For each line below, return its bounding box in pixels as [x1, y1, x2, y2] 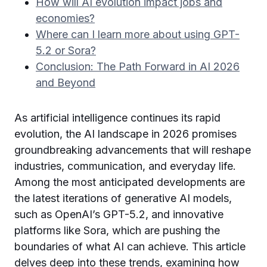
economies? [36, 12, 95, 24]
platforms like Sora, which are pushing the [14, 224, 220, 237]
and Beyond [36, 76, 95, 89]
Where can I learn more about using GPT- [36, 28, 240, 41]
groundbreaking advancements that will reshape [14, 144, 251, 156]
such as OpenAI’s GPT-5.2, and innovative [14, 208, 223, 221]
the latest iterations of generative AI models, [14, 192, 232, 204]
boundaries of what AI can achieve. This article [14, 240, 246, 253]
